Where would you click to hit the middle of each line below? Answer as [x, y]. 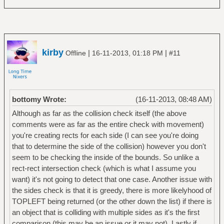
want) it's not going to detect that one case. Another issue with [112, 179]
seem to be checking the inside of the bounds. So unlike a [105, 157]
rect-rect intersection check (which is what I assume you [104, 168]
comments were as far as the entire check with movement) [108, 124]
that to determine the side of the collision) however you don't [109, 146]
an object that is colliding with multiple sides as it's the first [105, 212]
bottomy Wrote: [39, 99]
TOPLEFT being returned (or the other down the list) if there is [112, 201]
